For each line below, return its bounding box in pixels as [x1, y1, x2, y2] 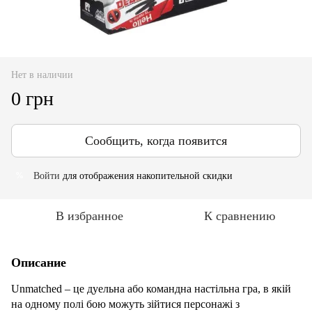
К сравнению [204, 208, 275, 223]
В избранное [55, 208, 123, 223]
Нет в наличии [11, 69, 73, 80]
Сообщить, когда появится [85, 133, 227, 148]
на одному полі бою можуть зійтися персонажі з [11, 297, 240, 310]
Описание [11, 255, 66, 270]
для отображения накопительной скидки [60, 170, 233, 181]
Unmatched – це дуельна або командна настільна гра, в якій [11, 282, 291, 295]
